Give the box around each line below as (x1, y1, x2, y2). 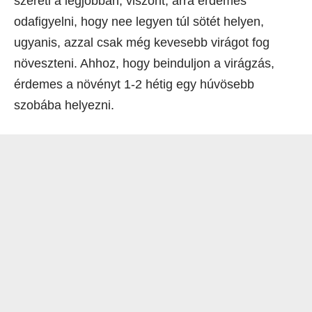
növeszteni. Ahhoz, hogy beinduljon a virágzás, (14, 56, 274, 70)
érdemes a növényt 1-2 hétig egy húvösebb (14, 77, 254, 91)
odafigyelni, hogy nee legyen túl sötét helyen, (14, 14, 264, 29)
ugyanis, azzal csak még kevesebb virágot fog (14, 35, 270, 49)
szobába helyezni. (14, 97, 114, 112)
